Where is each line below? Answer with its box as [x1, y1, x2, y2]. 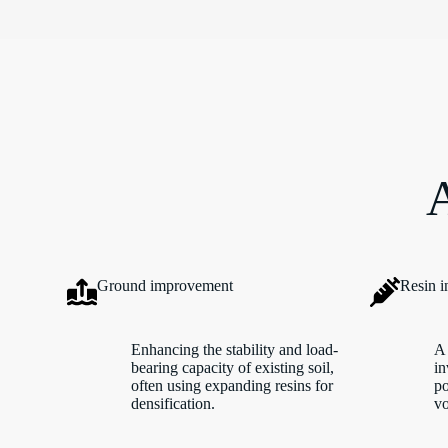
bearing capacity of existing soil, [131, 359, 335, 377]
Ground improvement [97, 277, 234, 295]
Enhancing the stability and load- [131, 341, 339, 359]
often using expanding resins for [131, 377, 334, 395]
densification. [131, 395, 216, 413]
